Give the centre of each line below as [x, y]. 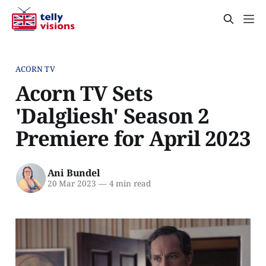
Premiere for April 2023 [133, 138]
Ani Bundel [74, 173]
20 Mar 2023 [72, 184]
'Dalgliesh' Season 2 [112, 115]
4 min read [129, 184]
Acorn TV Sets [84, 93]
